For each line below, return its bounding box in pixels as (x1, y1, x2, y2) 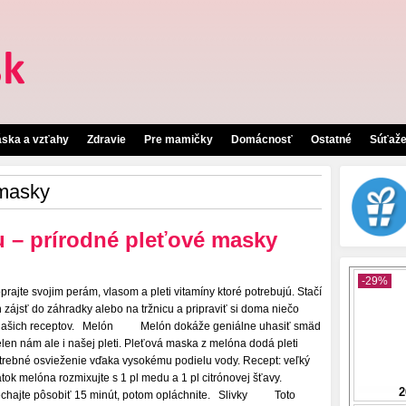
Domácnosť (231, 133, 293, 146)
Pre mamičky (144, 133, 213, 146)
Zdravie (87, 133, 126, 146)
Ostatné (311, 133, 352, 146)
